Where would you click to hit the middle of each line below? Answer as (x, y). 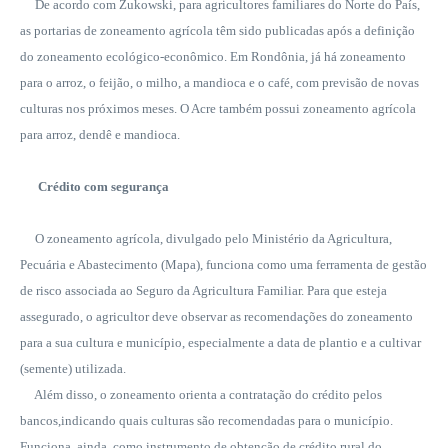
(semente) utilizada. (74, 368)
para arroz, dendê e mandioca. (100, 134)
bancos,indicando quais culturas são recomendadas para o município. (206, 420)
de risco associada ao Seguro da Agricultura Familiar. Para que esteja (203, 290)
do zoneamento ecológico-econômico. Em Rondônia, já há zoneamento (213, 56)
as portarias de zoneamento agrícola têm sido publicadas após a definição (217, 30)
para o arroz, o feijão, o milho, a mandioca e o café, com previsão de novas (219, 82)
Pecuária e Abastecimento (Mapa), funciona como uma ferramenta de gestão (223, 264)
